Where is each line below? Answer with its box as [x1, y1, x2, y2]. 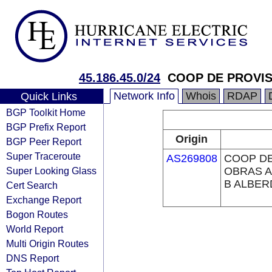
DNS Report [6, 253, 59, 263]
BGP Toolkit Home [6, 107, 86, 118]
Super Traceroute [6, 151, 81, 161]
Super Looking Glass [6, 165, 97, 176]
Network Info [114, 90, 175, 102]
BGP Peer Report [6, 136, 81, 147]
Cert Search [6, 180, 58, 191]
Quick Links [20, 90, 77, 103]
